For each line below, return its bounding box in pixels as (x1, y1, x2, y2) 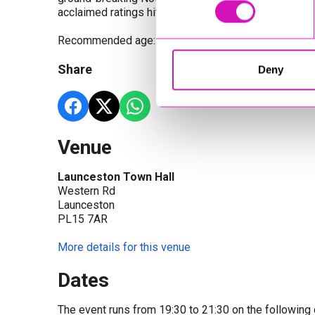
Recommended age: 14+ (58, 34, 177, 47)
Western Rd (58, 184, 115, 198)
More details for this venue (58, 240, 191, 254)
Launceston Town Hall (58, 170, 174, 184)
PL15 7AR (58, 212, 108, 226)
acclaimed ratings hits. (58, 6, 167, 19)
